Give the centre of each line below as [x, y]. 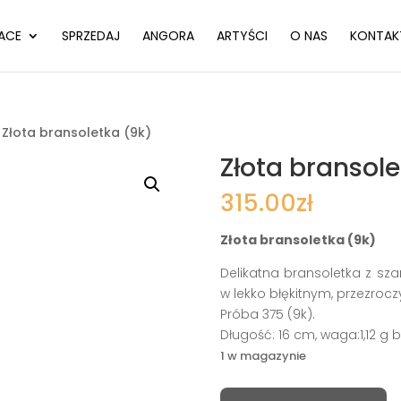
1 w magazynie [263, 356]
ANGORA [168, 36]
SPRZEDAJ [90, 36]
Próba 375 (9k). [267, 314]
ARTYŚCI [242, 36]
